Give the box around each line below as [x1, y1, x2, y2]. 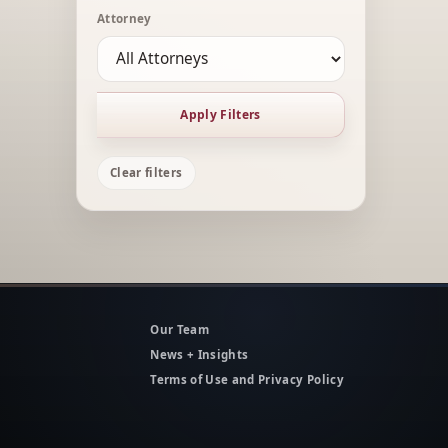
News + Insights [150, 346, 249, 362]
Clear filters [110, 165, 183, 181]
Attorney [97, 10, 152, 26]
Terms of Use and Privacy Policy [150, 371, 344, 387]
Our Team [150, 321, 209, 337]
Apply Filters [180, 106, 261, 124]
